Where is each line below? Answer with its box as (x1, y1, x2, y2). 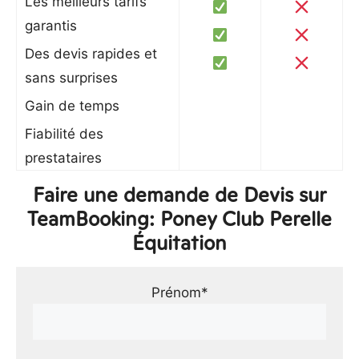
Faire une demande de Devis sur (33, 181, 326, 208)
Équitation (132, 229, 227, 256)
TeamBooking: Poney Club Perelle (27, 205, 332, 232)
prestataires (25, 150, 102, 166)
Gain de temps (25, 98, 119, 114)
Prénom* (151, 284, 208, 301)
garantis (25, 18, 77, 34)
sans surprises (25, 70, 118, 86)
